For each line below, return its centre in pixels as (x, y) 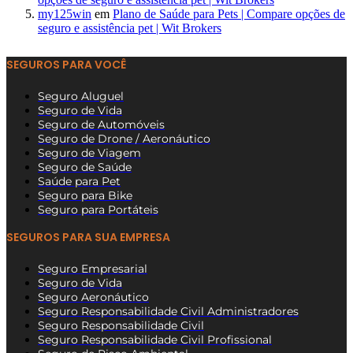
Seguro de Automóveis (101, 125)
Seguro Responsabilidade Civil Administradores (168, 312)
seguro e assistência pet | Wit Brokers (130, 28)
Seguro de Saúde (85, 167)
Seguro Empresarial (93, 269)
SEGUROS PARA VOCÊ (66, 65)
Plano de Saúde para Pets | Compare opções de (229, 13)
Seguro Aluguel (81, 97)
